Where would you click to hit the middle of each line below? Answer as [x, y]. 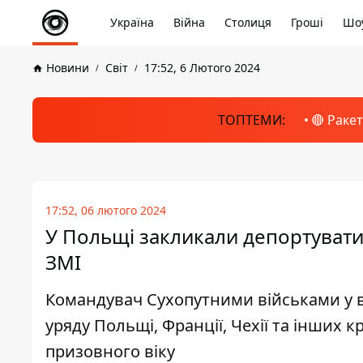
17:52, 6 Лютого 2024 [202, 68]
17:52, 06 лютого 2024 [106, 210]
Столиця [248, 22]
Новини [68, 68]
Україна [132, 22]
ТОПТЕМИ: [251, 120]
